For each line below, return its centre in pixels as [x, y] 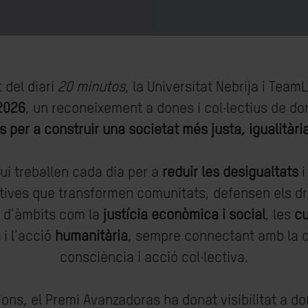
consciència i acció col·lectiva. [154, 258]
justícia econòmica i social [184, 216]
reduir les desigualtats [230, 173]
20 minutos [91, 88]
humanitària [91, 237]
